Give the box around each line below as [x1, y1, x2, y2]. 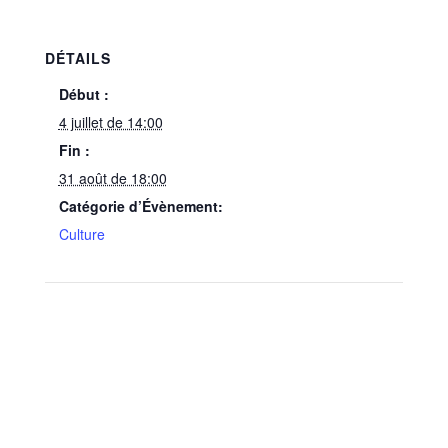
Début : [58, 84, 109, 105]
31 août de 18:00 [58, 168, 167, 189]
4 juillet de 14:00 [58, 112, 163, 133]
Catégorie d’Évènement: [58, 196, 223, 217]
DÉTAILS [44, 48, 111, 69]
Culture [58, 224, 105, 245]
